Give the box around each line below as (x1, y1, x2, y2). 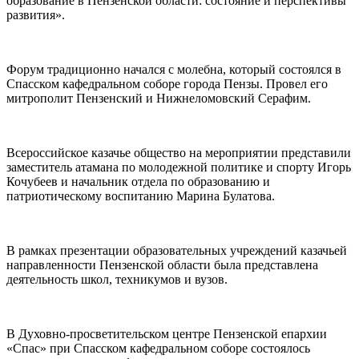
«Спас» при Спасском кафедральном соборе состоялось (6, 341, 310, 355)
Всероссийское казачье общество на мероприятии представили (6, 145, 351, 159)
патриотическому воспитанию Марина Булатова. (6, 188, 275, 203)
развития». (6, 7, 65, 22)
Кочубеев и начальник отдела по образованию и (6, 174, 270, 188)
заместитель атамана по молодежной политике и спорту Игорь (6, 159, 351, 174)
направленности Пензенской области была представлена (6, 257, 318, 272)
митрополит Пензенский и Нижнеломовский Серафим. (6, 91, 311, 105)
